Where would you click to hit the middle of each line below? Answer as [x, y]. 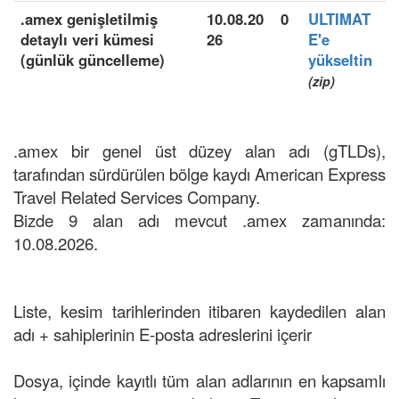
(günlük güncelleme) [93, 60]
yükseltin [340, 60]
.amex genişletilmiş [89, 19]
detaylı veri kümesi [87, 39]
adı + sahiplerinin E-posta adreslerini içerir [163, 334]
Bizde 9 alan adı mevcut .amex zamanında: [199, 220]
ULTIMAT [339, 19]
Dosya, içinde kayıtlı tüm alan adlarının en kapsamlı [199, 380]
